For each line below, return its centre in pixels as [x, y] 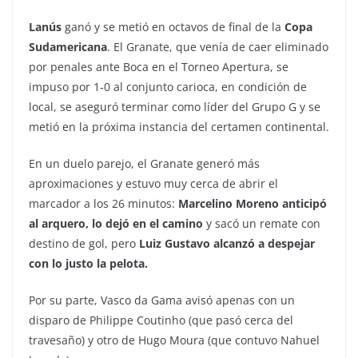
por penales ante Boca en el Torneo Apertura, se [159, 67]
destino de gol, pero [82, 244]
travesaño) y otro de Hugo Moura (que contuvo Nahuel [174, 340]
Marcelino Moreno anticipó [251, 204]
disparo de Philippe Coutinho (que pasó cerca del [161, 320]
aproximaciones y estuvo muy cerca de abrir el [153, 184]
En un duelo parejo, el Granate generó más [144, 164]
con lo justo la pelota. [88, 264]
